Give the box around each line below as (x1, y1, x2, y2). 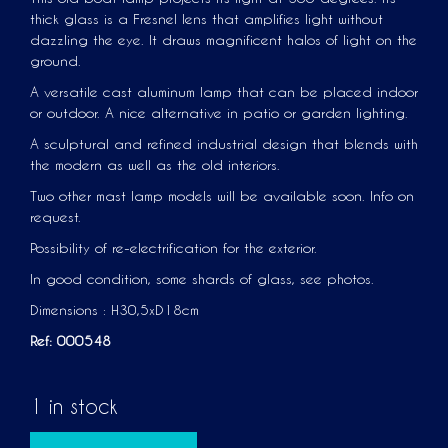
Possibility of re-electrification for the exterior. (30, 239, 317, 256)
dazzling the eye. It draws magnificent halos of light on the (30, 31, 417, 48)
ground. (30, 52, 81, 69)
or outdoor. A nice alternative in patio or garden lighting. (30, 104, 408, 121)
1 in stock (30, 395, 118, 418)
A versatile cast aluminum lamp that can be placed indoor (30, 83, 418, 100)
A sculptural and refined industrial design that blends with (30, 135, 418, 152)
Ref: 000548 (30, 332, 111, 349)
